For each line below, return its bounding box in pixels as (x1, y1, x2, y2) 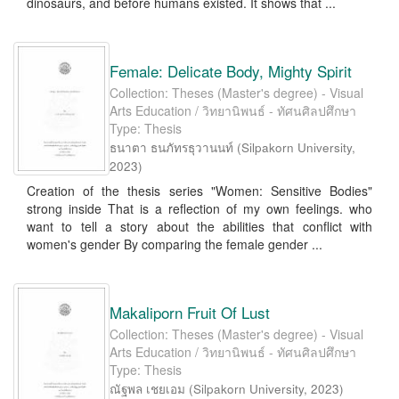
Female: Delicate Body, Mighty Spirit (110, 60, 352, 82)
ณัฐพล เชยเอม (110, 380, 185, 397)
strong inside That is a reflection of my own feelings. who (27, 199, 372, 217)
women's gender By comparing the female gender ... (27, 235, 322, 253)
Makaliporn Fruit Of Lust (110, 301, 270, 323)
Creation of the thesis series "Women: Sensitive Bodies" (27, 182, 372, 199)
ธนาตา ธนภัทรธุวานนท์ (110, 139, 233, 156)
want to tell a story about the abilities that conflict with (27, 217, 372, 235)
